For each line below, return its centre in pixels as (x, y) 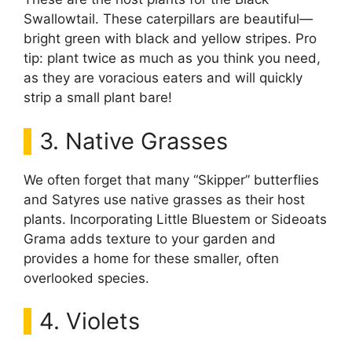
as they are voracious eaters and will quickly (163, 78)
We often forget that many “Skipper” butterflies (171, 180)
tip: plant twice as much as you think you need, (172, 58)
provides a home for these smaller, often (151, 258)
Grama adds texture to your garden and (150, 238)
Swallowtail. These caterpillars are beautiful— (168, 19)
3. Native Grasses (134, 141)
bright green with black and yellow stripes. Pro (170, 38)
